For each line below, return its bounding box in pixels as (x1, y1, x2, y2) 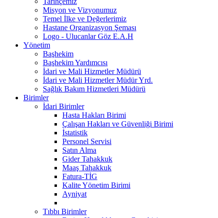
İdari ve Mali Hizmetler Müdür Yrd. (43, 75, 153, 84)
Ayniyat (62, 189, 87, 198)
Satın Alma (62, 145, 96, 154)
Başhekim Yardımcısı (43, 58, 108, 67)
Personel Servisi (62, 137, 111, 145)
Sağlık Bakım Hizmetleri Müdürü (43, 84, 145, 93)
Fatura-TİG (62, 172, 97, 181)
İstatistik (62, 128, 88, 137)
